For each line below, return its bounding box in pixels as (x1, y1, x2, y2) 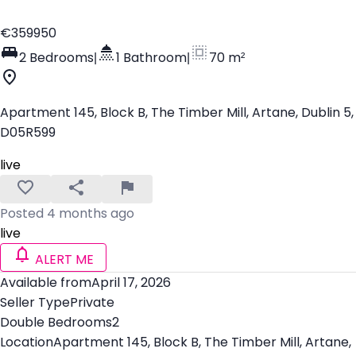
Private (70, 295, 114, 309)
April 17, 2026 (91, 275, 171, 289)
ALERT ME (32, 253, 94, 267)
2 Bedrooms (19, 50, 94, 64)
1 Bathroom (116, 50, 187, 64)
